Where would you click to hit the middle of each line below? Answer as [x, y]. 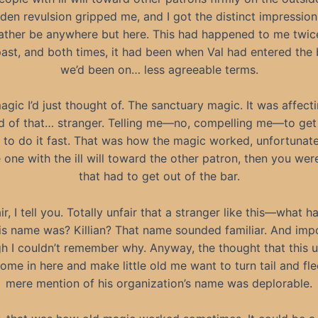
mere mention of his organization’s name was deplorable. [159, 283]
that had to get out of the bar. [159, 176]
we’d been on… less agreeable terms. [159, 69]
